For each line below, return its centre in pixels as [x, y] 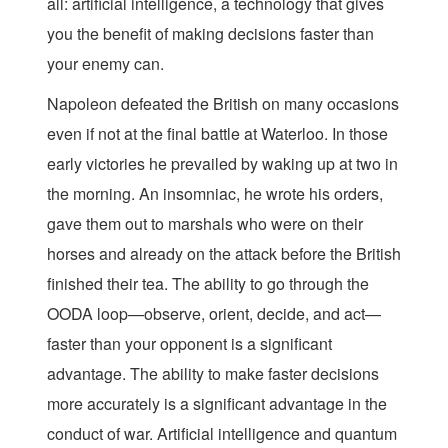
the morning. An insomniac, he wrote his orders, [215, 193]
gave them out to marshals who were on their [205, 223]
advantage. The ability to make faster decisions [213, 373]
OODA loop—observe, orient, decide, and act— [214, 313]
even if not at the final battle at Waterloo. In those [217, 133]
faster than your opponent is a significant [189, 343]
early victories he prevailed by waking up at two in [222, 163]
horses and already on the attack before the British [224, 253]
